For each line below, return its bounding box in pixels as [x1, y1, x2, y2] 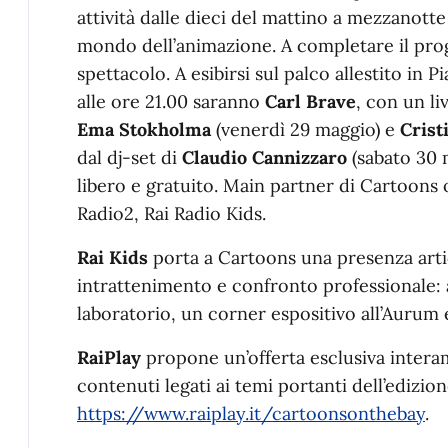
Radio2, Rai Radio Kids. [77, 201, 266, 225]
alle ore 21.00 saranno [77, 89, 265, 113]
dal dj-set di [77, 145, 182, 169]
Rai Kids [77, 245, 153, 269]
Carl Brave [265, 89, 356, 113]
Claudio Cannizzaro [182, 145, 352, 169]
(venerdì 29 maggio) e [216, 117, 400, 141]
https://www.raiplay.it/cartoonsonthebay [77, 401, 425, 425]
